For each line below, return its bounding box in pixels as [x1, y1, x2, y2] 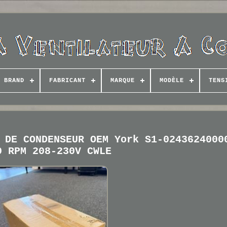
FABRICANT [49, 77, 86, 84]
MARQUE [110, 77, 135, 84]
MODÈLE [159, 77, 184, 84]
